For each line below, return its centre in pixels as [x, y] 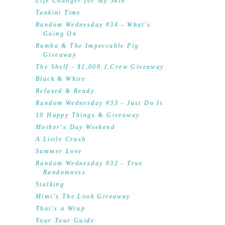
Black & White [61, 79]
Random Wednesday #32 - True [89, 163]
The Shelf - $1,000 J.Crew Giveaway [100, 67]
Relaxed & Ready [65, 91]
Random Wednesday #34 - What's [93, 25]
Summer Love [59, 151]
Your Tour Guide [65, 220]
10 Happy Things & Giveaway [88, 115]
